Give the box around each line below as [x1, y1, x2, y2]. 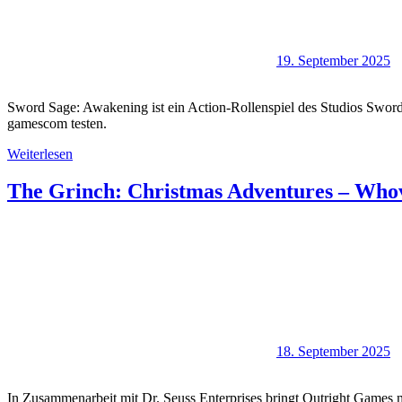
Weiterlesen [7, 145, 73, 162]
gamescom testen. [7, 115, 107, 131]
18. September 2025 [276, 344, 390, 360]
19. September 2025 [276, 52, 390, 68]
